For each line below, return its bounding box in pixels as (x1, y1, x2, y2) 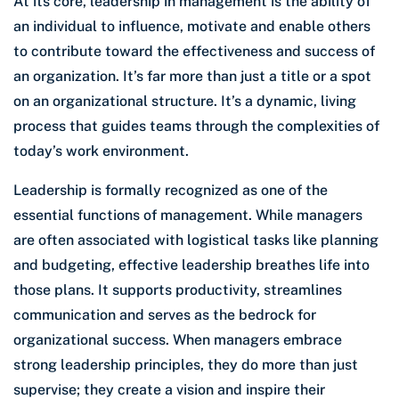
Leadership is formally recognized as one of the (13, 182, 328, 199)
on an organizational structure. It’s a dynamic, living (13, 93, 356, 110)
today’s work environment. (13, 142, 189, 160)
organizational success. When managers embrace (13, 331, 342, 349)
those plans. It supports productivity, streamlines (13, 281, 342, 299)
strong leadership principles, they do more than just (13, 356, 358, 374)
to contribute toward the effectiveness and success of (13, 43, 375, 61)
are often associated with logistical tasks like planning (13, 232, 379, 249)
